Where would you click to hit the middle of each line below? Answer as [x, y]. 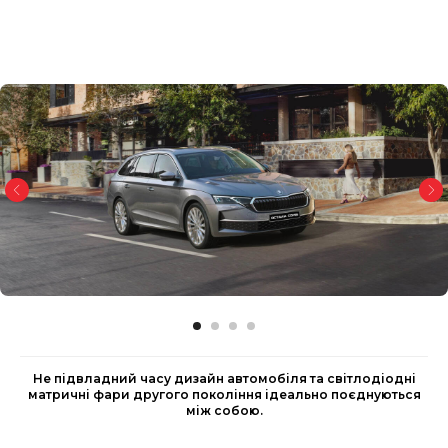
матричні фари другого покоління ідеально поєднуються [224, 395]
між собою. [224, 411]
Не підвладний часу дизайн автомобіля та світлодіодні [224, 379]
